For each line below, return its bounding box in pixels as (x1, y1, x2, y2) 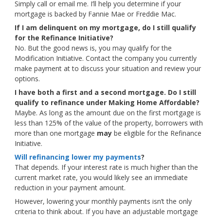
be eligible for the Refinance (112, 128, 201, 138)
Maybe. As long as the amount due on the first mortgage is (15, 108, 201, 117)
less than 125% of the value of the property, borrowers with (15, 118, 203, 127)
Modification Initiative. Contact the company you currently (15, 54, 197, 63)
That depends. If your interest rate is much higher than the (15, 163, 198, 172)
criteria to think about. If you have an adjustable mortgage (15, 207, 198, 216)
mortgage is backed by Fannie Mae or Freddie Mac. (15, 9, 176, 18)
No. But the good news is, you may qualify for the (15, 43, 172, 53)
